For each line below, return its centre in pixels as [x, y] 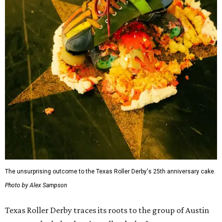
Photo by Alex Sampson [36, 185]
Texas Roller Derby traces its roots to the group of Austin [107, 210]
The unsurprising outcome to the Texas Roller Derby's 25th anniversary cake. [110, 171]
